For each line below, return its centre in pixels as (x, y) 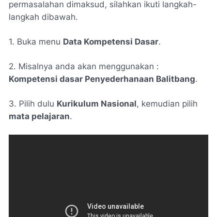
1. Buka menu (36, 41)
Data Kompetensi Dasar (111, 41)
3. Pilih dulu (33, 103)
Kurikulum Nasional (97, 103)
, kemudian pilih (167, 103)
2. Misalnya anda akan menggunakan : (84, 66)
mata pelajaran (39, 116)
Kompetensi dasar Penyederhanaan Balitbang (102, 79)
